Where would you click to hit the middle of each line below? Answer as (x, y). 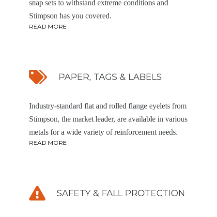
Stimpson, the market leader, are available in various (108, 119)
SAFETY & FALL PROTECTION (121, 193)
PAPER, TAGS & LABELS (110, 77)
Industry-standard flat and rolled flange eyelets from (108, 106)
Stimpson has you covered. (70, 16)
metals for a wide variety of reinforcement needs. (103, 132)
